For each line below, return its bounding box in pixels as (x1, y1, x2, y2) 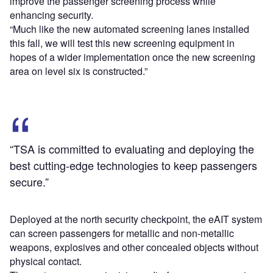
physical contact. (10, 254, 82, 269)
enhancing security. (10, 8, 93, 23)
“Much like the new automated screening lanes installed (10, 22, 249, 37)
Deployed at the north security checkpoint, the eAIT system (10, 212, 262, 227)
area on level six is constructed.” (10, 64, 147, 79)
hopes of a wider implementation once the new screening (10, 50, 255, 65)
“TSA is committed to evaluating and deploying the (10, 141, 254, 157)
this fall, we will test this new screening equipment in (10, 36, 235, 51)
